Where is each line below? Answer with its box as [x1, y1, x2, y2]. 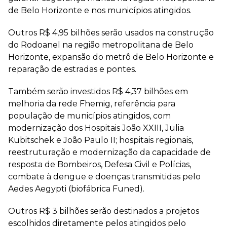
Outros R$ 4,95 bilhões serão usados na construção [8, 28, 214, 38]
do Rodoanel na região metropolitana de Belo [8, 40, 194, 50]
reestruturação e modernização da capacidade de [8, 147, 211, 158]
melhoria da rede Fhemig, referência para [8, 99, 175, 109]
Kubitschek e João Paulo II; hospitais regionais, [8, 135, 193, 145]
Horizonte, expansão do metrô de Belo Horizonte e [8, 52, 214, 62]
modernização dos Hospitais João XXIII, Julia [8, 123, 184, 133]
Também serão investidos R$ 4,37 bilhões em [8, 87, 188, 97]
